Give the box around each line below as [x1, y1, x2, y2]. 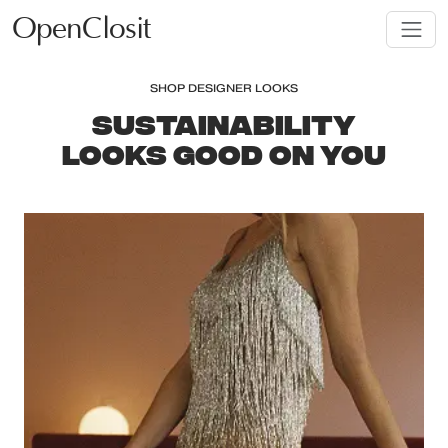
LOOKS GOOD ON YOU [62, 136, 386, 168]
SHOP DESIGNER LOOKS [150, 81, 298, 96]
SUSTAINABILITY [92, 106, 356, 138]
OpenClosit [12, 13, 150, 46]
